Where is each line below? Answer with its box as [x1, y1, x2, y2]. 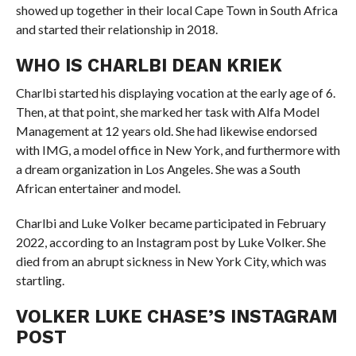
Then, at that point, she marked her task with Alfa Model [15, 104, 319, 119]
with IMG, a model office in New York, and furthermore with [15, 142, 340, 157]
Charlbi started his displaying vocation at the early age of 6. [15, 85, 335, 100]
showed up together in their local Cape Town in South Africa [15, 2, 338, 17]
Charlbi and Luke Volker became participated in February [15, 215, 326, 230]
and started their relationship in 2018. [15, 21, 218, 37]
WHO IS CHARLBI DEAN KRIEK [15, 55, 282, 75]
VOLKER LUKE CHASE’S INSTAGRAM [15, 306, 338, 327]
